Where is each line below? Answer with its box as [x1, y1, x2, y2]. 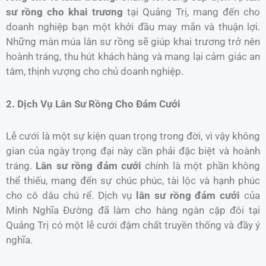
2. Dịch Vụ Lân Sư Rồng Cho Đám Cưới [6, 97, 180, 110]
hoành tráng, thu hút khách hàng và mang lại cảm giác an [6, 50, 260, 62]
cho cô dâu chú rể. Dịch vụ [6, 189, 136, 202]
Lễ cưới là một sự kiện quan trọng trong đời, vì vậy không [6, 130, 260, 142]
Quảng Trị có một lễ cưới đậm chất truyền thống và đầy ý [6, 219, 260, 232]
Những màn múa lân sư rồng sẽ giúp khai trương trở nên [6, 35, 260, 47]
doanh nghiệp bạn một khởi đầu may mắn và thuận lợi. [6, 20, 260, 33]
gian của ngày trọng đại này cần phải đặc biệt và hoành [6, 145, 260, 157]
